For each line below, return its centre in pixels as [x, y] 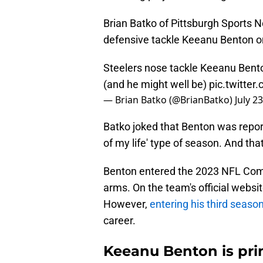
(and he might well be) [156, 85]
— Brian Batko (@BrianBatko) [169, 100]
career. [119, 221]
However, [127, 204]
